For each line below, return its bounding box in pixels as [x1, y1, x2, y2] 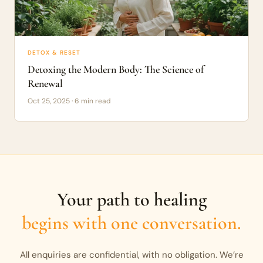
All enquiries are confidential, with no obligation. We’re [19, 248, 244, 261]
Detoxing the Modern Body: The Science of [28, 62, 204, 76]
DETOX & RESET [28, 48, 80, 56]
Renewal [28, 76, 63, 90]
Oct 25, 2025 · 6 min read [28, 96, 111, 106]
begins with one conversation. [22, 211, 241, 234]
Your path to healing [56, 187, 207, 211]
